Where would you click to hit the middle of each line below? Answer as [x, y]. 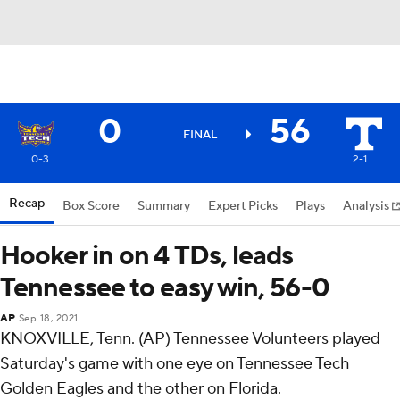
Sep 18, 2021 [48, 319]
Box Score [91, 206]
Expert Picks [243, 206]
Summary [164, 206]
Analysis [367, 206]
